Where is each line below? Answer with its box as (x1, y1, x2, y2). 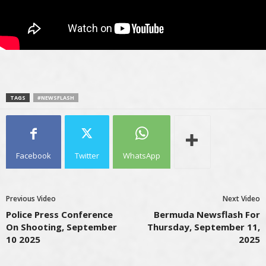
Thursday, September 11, (147, 221, 260, 233)
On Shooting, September (6, 221, 117, 233)
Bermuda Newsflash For (154, 208, 260, 220)
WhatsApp (123, 150, 160, 161)
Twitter (75, 150, 99, 161)
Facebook (16, 150, 51, 161)
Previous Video (6, 194, 56, 204)
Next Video (223, 194, 260, 204)
